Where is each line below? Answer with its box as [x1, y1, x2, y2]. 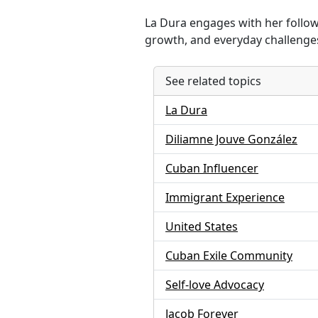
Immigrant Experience [165, 190, 285, 205]
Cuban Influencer [165, 160, 258, 176]
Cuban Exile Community [165, 248, 292, 263]
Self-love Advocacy [165, 277, 264, 292]
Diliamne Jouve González [165, 131, 297, 147]
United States [165, 219, 238, 234]
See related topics [165, 73, 261, 89]
